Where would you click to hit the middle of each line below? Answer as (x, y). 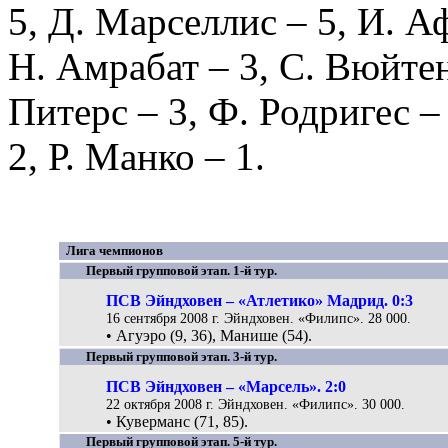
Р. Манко (121, 156)
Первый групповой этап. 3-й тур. (182, 356)
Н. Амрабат (103, 66)
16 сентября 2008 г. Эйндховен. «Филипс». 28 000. (259, 318)
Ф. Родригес (309, 111)
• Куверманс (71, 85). (177, 422)
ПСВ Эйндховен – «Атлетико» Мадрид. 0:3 (260, 301)
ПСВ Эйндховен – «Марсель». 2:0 (226, 387)
